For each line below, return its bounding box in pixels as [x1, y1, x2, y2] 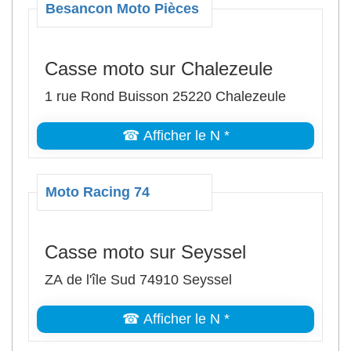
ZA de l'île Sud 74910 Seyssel [45, 272, 232, 288]
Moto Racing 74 [45, 184, 150, 200]
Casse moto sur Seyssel [45, 241, 246, 262]
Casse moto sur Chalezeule [45, 58, 273, 79]
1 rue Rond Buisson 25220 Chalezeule [45, 89, 286, 104]
